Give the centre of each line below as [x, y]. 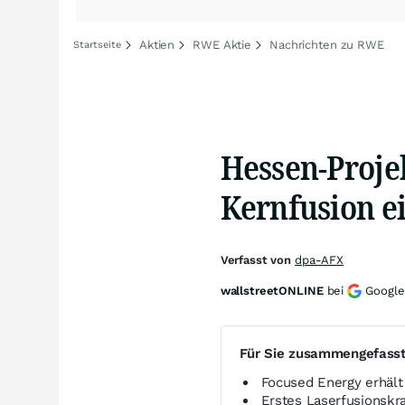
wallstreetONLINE [272, 291]
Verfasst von [257, 260]
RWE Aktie [222, 45]
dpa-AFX [319, 260]
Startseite [97, 45]
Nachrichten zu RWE [327, 45]
